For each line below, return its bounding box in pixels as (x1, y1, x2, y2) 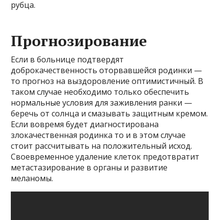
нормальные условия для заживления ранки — (11, 97, 192, 108)
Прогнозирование (11, 30, 147, 51)
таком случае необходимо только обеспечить (11, 86, 190, 97)
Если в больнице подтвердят (11, 54, 124, 65)
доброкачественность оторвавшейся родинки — (11, 64, 202, 76)
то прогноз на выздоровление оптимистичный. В (11, 75, 204, 86)
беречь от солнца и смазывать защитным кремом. (11, 108, 208, 119)
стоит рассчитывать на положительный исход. (11, 140, 192, 151)
